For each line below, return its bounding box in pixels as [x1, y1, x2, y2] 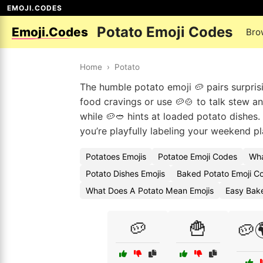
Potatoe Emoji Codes [158, 151, 237, 161]
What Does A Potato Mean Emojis [86, 186, 214, 195]
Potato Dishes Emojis [86, 168, 165, 178]
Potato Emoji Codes [97, 23, 232, 41]
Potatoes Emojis [86, 151, 146, 161]
